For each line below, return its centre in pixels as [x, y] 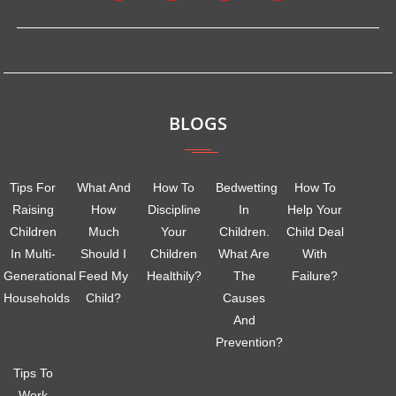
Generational [40, 276]
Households [37, 298]
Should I [104, 254]
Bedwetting [246, 188]
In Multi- [33, 254]
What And [103, 188]
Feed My [104, 276]
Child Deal [315, 232]
